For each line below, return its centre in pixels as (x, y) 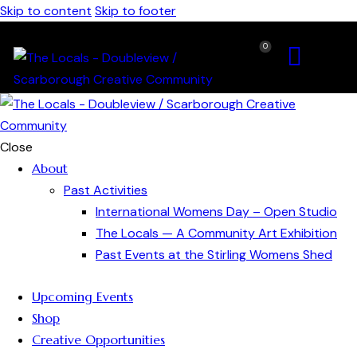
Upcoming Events (82, 296)
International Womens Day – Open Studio (216, 212)
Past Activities (106, 190)
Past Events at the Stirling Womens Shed (214, 255)
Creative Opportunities (98, 339)
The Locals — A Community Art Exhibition (216, 233)
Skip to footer (135, 11)
